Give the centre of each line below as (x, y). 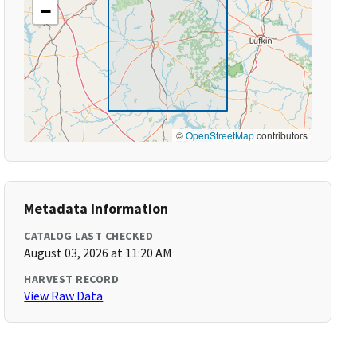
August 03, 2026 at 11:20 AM (98, 253)
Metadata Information (96, 208)
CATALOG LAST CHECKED (89, 236)
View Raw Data (64, 296)
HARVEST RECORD (72, 279)
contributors (280, 135)
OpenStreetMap (220, 135)
